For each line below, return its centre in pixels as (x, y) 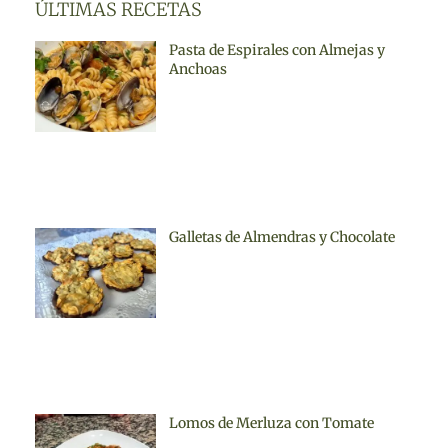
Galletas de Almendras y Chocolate (281, 236)
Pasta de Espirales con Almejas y (276, 50)
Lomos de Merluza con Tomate (271, 423)
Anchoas (197, 69)
